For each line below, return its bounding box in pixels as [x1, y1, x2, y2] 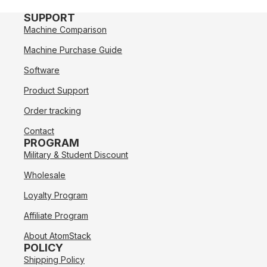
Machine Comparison [24, 24, 107, 35]
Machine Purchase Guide [24, 44, 122, 55]
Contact [24, 125, 54, 136]
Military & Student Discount [24, 149, 128, 160]
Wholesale [24, 169, 66, 180]
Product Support [24, 85, 89, 95]
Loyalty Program [24, 190, 88, 200]
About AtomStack [24, 230, 91, 241]
